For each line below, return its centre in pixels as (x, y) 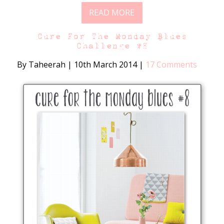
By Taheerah (42, 65)
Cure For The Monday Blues (112, 36)
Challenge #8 (112, 46)
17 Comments (171, 65)
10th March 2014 (105, 65)
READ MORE (112, 13)
